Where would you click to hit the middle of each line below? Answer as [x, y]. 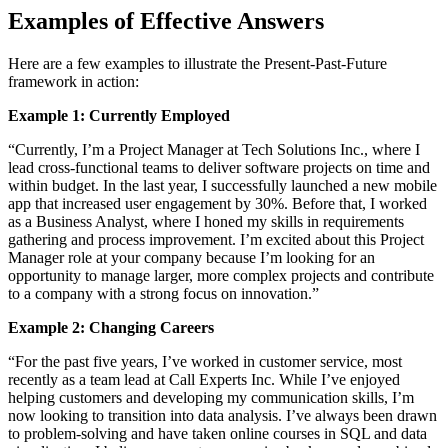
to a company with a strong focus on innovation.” [163, 293]
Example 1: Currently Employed [119, 115]
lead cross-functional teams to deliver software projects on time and [219, 167]
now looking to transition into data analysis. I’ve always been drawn [222, 415]
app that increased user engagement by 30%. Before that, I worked [217, 203]
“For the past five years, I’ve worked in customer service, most [205, 361]
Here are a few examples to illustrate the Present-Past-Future [197, 63]
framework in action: [73, 81]
